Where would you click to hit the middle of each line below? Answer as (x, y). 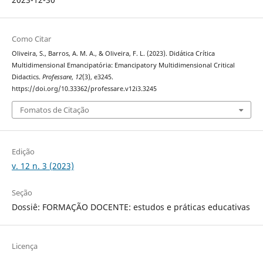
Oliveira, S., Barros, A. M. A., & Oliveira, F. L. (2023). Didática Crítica (113, 54)
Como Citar (31, 39)
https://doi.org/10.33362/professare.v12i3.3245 (84, 89)
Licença (24, 246)
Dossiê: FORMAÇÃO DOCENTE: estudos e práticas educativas (131, 207)
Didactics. (27, 77)
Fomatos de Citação (54, 109)
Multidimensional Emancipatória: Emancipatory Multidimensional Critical (123, 65)
